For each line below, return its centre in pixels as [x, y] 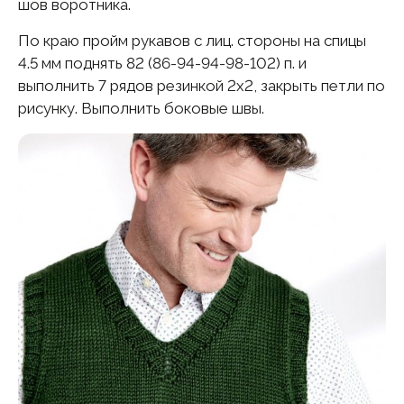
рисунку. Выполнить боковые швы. [141, 109]
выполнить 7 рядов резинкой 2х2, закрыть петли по [202, 86]
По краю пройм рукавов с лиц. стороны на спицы [192, 41]
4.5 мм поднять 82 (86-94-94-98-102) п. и [162, 64]
